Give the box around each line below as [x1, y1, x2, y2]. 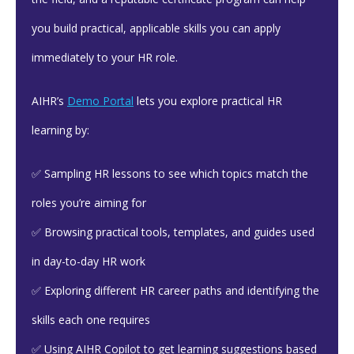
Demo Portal [67, 93, 134, 108]
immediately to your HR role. [32, 50, 178, 65]
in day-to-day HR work [32, 254, 145, 269]
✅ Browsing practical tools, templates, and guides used [32, 224, 314, 239]
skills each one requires [32, 312, 150, 327]
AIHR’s [32, 93, 67, 108]
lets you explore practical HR [134, 93, 282, 108]
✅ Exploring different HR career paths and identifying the [32, 283, 319, 298]
